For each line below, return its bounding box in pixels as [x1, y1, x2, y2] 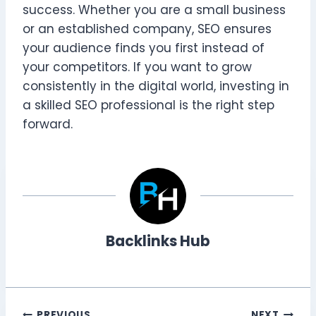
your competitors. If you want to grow [23, 58, 252, 75]
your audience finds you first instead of [23, 39, 265, 56]
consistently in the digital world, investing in [23, 77, 289, 95]
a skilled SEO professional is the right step [23, 96, 274, 114]
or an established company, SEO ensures [23, 20, 272, 37]
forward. [23, 115, 73, 133]
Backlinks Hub [106, 231, 210, 252]
